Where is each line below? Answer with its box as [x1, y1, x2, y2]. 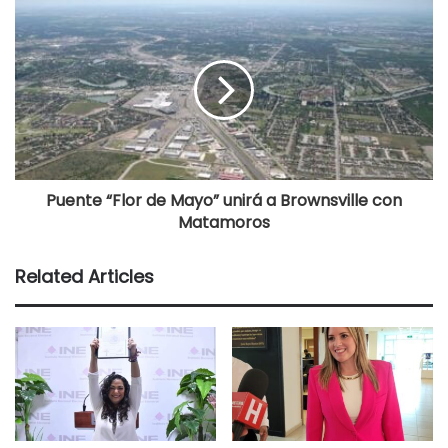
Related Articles [15, 264, 154, 290]
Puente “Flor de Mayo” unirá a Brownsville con [46, 189, 402, 213]
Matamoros [178, 211, 270, 235]
